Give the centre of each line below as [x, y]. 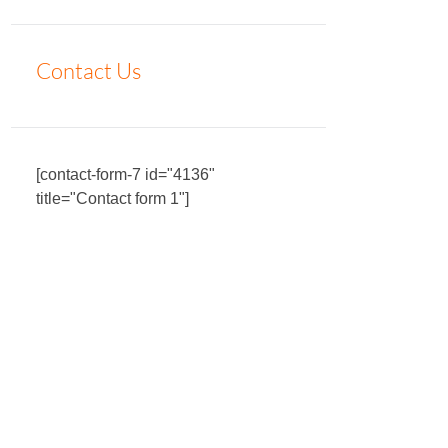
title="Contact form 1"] [112, 198]
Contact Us [88, 70]
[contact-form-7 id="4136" [125, 174]
